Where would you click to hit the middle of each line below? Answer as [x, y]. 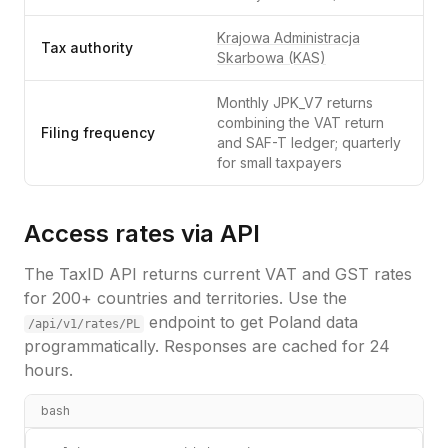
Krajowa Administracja [288, 37]
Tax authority [87, 47]
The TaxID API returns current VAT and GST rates [218, 274]
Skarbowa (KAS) [271, 57]
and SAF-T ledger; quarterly [309, 142]
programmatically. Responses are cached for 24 [207, 346]
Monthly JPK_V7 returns [295, 102]
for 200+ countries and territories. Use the [185, 298]
